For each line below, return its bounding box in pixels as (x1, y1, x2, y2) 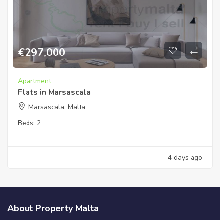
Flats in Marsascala (18, 87, 91, 98)
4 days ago (168, 153, 202, 163)
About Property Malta (7, 202, 99, 215)
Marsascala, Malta (28, 102, 85, 112)
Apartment (18, 76, 51, 86)
